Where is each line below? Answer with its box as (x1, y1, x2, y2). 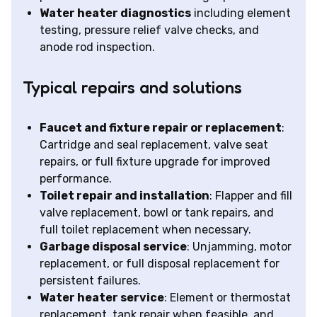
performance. (40, 172, 112, 186)
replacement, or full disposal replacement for (40, 257, 279, 271)
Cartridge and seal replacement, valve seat (40, 138, 268, 152)
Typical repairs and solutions (23, 77, 242, 98)
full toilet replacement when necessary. (40, 223, 251, 237)
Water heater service (40, 291, 164, 305)
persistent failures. (40, 274, 141, 288)
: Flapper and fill (209, 189, 292, 203)
